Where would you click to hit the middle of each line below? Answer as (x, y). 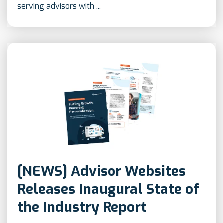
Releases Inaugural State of (108, 189)
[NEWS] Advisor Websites (102, 171)
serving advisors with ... (59, 6)
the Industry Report (82, 207)
